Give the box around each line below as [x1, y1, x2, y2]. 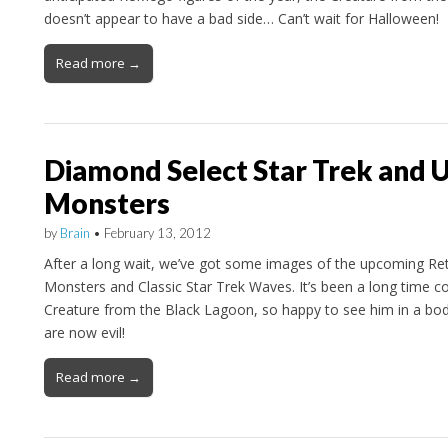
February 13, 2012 [103, 225, 211, 242]
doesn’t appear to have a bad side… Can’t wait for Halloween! [43, 9, 439, 29]
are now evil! [43, 323, 125, 343]
